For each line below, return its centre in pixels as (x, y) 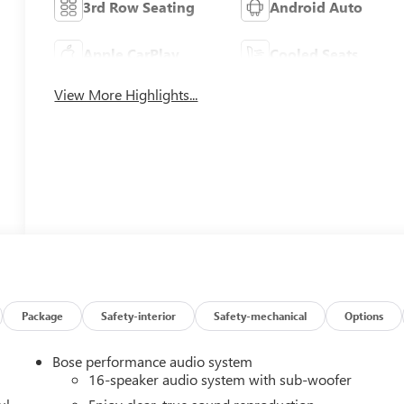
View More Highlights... (126, 94)
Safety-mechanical (261, 316)
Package (43, 316)
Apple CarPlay (132, 54)
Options (364, 316)
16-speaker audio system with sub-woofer (220, 380)
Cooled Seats (313, 54)
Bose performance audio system (153, 362)
